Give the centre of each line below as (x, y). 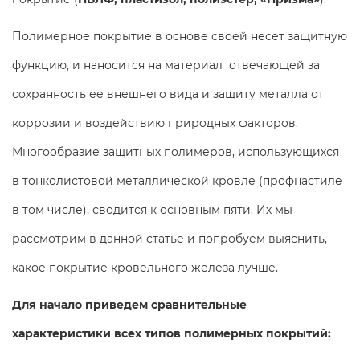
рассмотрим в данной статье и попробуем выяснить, (170, 238)
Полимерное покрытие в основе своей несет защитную (180, 36)
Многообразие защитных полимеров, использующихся (176, 151)
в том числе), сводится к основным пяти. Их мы (152, 209)
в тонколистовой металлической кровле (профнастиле (177, 180)
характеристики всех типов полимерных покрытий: (172, 333)
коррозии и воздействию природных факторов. (155, 123)
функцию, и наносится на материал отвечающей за (166, 65)
